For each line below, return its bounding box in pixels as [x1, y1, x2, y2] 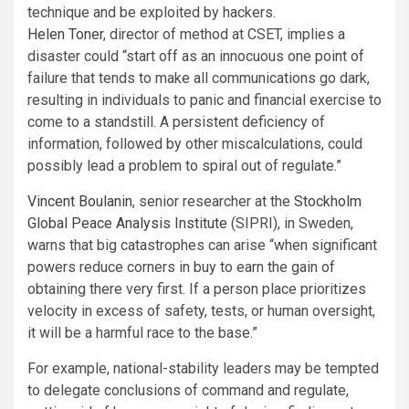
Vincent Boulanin [27, 193, 132, 211]
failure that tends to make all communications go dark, [27, 69, 370, 88]
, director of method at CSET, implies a [103, 26, 345, 44]
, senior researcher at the [132, 193, 294, 211]
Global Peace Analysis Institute [27, 215, 227, 233]
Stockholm [294, 193, 362, 211]
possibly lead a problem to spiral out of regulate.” [27, 157, 341, 175]
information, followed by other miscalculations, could [27, 135, 362, 153]
